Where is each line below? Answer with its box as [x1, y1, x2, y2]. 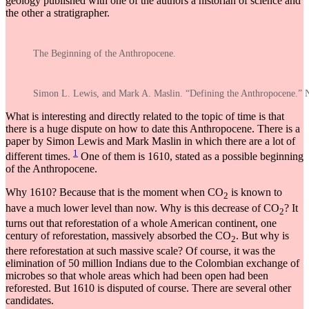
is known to [228, 186, 282, 199]
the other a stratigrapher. [6, 7, 110, 19]
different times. [6, 150, 70, 163]
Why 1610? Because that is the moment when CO [6, 186, 223, 199]
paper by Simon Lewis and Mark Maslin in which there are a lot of [6, 135, 295, 148]
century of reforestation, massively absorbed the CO [6, 229, 231, 241]
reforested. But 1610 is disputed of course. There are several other [6, 281, 291, 294]
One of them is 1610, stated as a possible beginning [81, 150, 303, 163]
